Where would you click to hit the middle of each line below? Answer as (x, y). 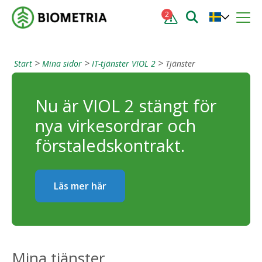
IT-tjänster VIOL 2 (124, 63)
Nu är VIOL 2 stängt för (126, 106)
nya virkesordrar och (116, 125)
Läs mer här (80, 186)
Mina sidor (62, 63)
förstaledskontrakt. (110, 145)
